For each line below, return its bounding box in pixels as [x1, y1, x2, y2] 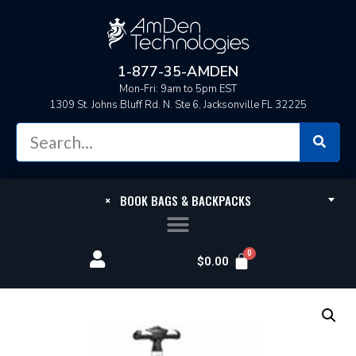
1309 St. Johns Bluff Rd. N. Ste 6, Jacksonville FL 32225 [49, 97, 307, 112]
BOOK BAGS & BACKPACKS [110, 191, 251, 209]
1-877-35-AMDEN [118, 61, 238, 81]
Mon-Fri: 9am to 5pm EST [119, 81, 237, 96]
